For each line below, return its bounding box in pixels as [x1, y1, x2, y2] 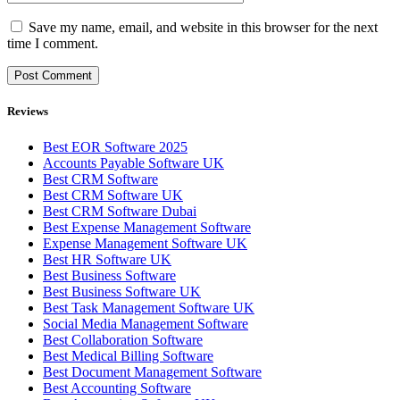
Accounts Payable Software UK [43, 154, 224, 171]
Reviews [7, 104, 48, 119]
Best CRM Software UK [43, 187, 183, 203]
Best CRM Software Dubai [43, 203, 196, 219]
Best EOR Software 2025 [43, 138, 187, 154]
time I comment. [7, 36, 98, 52]
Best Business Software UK [43, 283, 201, 299]
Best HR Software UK [43, 251, 171, 267]
